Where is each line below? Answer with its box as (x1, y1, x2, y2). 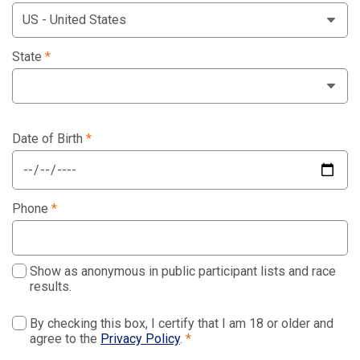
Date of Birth (12, 131, 86, 147)
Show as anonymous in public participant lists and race (30, 264, 336, 280)
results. (30, 279, 72, 295)
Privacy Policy (100, 331, 180, 347)
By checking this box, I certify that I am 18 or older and (30, 316, 333, 332)
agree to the (30, 331, 100, 347)
